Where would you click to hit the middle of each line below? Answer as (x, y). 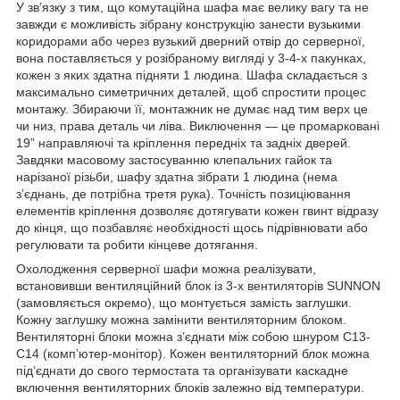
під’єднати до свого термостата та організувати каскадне (182, 370)
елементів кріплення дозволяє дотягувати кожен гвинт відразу (197, 210)
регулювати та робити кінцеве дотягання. (137, 244)
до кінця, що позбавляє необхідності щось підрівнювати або (192, 227)
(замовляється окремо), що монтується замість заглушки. (184, 302)
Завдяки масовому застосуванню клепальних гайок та (174, 159)
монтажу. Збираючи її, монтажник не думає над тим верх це (192, 108)
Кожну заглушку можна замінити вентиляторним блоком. (181, 319)
